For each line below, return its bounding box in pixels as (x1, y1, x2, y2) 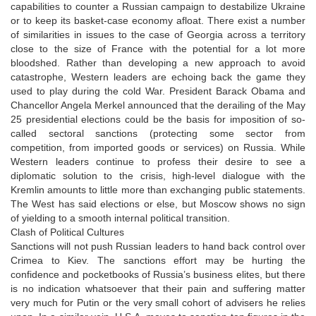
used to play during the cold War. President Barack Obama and (11, 85, 305, 97)
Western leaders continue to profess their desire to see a (11, 155, 305, 167)
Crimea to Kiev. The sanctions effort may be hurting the (11, 254, 305, 266)
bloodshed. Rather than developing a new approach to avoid (11, 56, 305, 68)
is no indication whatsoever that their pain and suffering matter (11, 282, 305, 294)
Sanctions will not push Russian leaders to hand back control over (11, 240, 305, 252)
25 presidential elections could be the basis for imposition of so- (11, 113, 305, 125)
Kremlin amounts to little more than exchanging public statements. (11, 183, 305, 195)
